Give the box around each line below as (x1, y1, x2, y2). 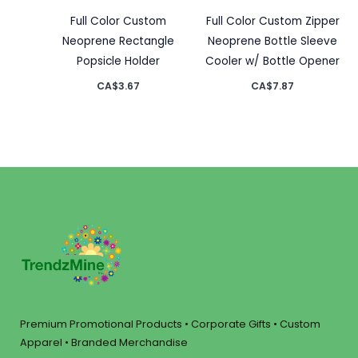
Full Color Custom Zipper (205, 13, 340, 29)
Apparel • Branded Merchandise (20, 336, 188, 350)
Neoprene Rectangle (62, 33, 174, 49)
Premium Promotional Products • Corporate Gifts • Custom (20, 317, 320, 332)
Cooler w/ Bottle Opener (205, 53, 340, 69)
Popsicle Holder (76, 53, 160, 69)
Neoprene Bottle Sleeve (208, 33, 338, 49)
